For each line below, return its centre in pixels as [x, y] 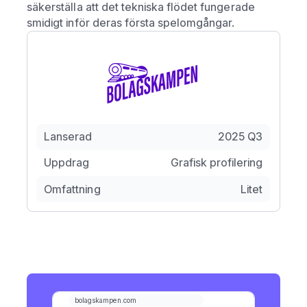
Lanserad [68, 137]
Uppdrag [67, 163]
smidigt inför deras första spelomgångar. [131, 23]
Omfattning [72, 189]
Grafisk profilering [217, 163]
